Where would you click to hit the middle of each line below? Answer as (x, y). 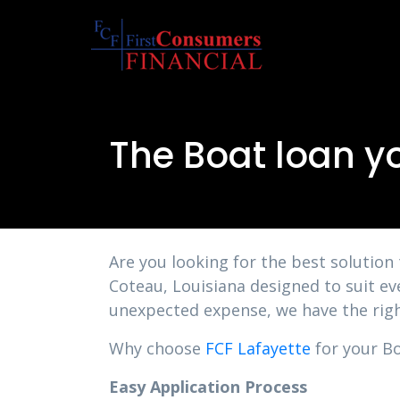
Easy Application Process (208, 387)
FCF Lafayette (258, 348)
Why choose (157, 348)
